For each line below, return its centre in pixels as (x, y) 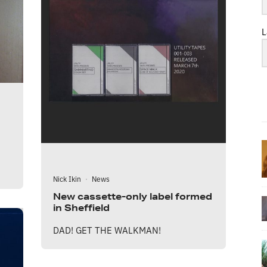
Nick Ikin (67, 178)
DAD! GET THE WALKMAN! (107, 229)
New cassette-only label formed (133, 196)
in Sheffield (81, 207)
